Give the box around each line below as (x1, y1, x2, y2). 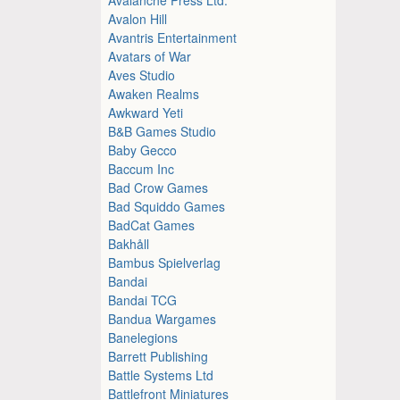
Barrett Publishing (108, 346, 209, 365)
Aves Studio (108, 65, 176, 84)
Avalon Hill (108, 9, 168, 28)
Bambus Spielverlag (108, 253, 221, 271)
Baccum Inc (108, 159, 175, 178)
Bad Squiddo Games (108, 196, 226, 215)
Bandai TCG (108, 290, 178, 309)
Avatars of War (108, 46, 192, 65)
